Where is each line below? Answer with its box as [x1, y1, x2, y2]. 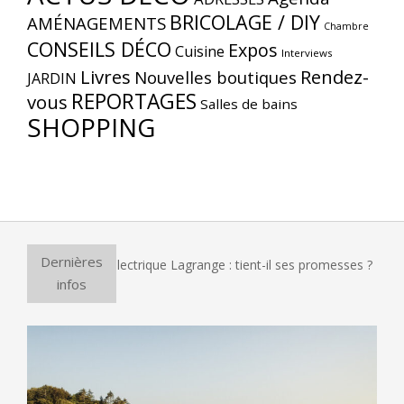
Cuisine [175, 41, 225, 61]
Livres [80, 63, 131, 89]
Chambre [324, 19, 369, 32]
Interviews [281, 45, 333, 60]
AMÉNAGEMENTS [27, 11, 166, 34]
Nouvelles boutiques [134, 65, 297, 88]
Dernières [41, 252, 103, 271]
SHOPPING [27, 109, 155, 144]
